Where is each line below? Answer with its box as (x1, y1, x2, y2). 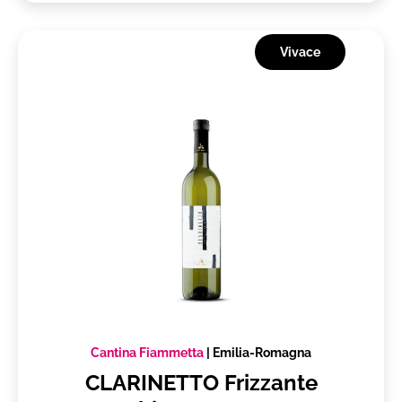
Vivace (280, 45, 320, 60)
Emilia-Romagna (213, 345, 311, 361)
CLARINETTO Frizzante (84, 370, 318, 397)
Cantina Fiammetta (91, 345, 204, 361)
